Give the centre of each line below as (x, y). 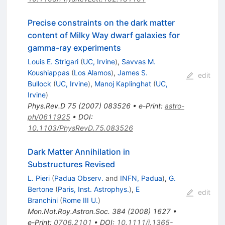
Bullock (39, 84)
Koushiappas (48, 73)
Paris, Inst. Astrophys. (93, 189)
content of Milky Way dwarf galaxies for (103, 35)
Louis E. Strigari (53, 62)
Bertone (40, 189)
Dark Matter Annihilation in (79, 152)
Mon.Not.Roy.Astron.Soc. (69, 211)
